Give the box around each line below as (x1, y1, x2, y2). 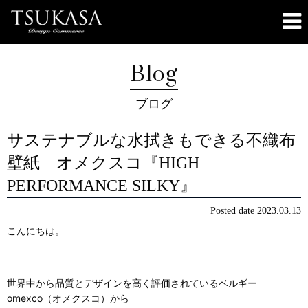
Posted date (210, 206, 257, 216)
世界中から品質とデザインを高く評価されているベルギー (7, 277, 257, 289)
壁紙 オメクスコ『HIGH (7, 154, 199, 172)
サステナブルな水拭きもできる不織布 (7, 131, 296, 149)
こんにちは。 (7, 225, 65, 236)
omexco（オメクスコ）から (7, 292, 129, 304)
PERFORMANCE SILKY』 (7, 177, 213, 195)
